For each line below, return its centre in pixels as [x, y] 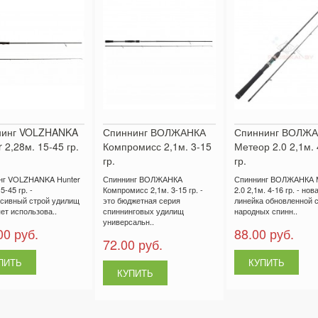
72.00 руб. [132, 245]
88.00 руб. [264, 234]
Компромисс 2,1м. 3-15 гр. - [153, 190]
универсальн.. [128, 222]
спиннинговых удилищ [143, 211]
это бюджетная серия [141, 201]
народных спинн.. [265, 211]
